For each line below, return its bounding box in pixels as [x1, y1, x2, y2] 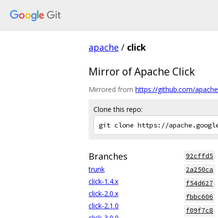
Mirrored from [89, 85, 135, 94]
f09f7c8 [186, 206, 213, 215]
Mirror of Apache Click [89, 65, 195, 78]
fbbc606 [186, 193, 213, 201]
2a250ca [186, 165, 213, 174]
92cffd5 [186, 152, 213, 160]
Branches [89, 150, 127, 162]
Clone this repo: [93, 105, 143, 114]
